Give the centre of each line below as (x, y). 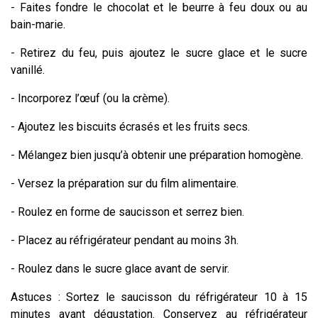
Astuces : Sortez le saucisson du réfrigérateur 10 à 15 (159, 297)
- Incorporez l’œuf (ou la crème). (90, 98)
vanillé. (28, 70)
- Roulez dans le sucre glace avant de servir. (120, 268)
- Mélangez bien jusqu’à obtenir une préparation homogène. (157, 155)
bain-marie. (38, 24)
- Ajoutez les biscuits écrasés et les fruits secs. (130, 126)
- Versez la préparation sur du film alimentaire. (125, 183)
